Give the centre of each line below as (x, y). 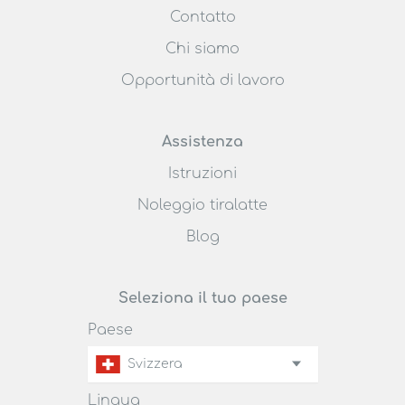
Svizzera (155, 364)
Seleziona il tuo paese (202, 298)
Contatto (202, 17)
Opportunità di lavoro (202, 80)
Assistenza (202, 141)
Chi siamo (202, 48)
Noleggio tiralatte (202, 205)
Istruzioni (202, 173)
